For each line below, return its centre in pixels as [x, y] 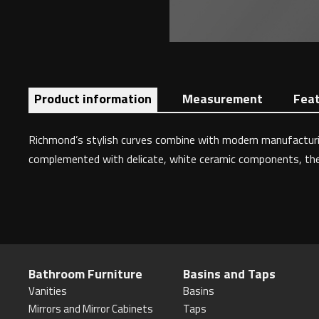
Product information [93, 98]
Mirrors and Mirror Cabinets [91, 309]
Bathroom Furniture [85, 274]
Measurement [223, 98]
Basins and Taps [229, 274]
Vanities [48, 291]
